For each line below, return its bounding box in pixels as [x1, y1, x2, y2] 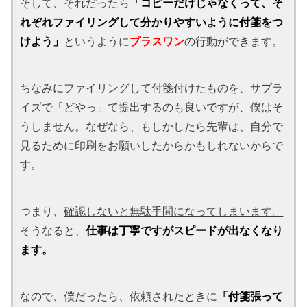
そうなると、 [20, 223, 86, 236]
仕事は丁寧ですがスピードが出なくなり [86, 223, 284, 236]
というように [64, 34, 130, 47]
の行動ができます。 [184, 34, 284, 47]
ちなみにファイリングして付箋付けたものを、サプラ [20, 81, 284, 94]
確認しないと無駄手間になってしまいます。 [64, 204, 284, 217]
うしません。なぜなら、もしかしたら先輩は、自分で [20, 119, 284, 132]
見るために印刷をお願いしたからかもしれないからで [20, 138, 284, 151]
